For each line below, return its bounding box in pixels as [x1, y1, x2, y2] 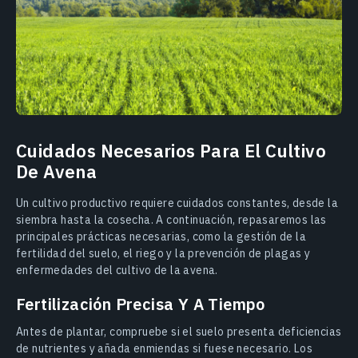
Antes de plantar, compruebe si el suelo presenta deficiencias [16, 324, 342, 339]
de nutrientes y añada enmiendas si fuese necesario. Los [16, 340, 312, 356]
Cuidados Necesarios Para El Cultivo [16, 138, 326, 162]
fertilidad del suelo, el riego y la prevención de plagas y [16, 245, 311, 261]
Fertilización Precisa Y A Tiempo [16, 292, 265, 315]
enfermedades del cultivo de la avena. [16, 262, 218, 277]
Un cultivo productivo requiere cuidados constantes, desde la [16, 195, 338, 210]
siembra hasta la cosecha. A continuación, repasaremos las [16, 212, 327, 227]
